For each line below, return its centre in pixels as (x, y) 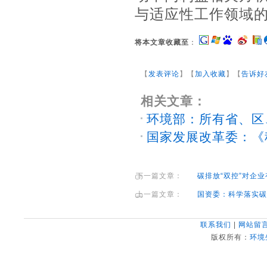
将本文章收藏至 (162, 42)
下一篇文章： (160, 176)
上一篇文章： (160, 194)
